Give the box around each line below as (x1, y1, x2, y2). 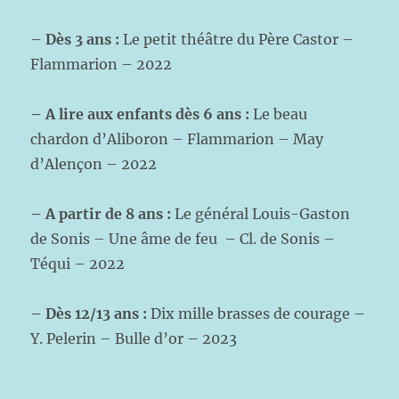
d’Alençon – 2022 (30, 155, 158, 173)
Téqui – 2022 (30, 255, 126, 273)
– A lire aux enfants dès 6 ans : (30, 105, 254, 123)
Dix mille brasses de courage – (147, 305, 366, 322)
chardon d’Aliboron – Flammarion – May (30, 130, 324, 148)
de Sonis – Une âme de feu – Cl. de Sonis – (30, 230, 336, 248)
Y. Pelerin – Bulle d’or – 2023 (30, 330, 238, 347)
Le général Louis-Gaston (175, 205, 351, 223)
